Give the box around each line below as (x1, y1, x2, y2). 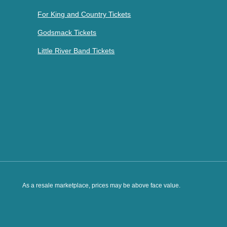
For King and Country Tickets (37, 10, 131, 18)
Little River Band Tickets (37, 47, 115, 55)
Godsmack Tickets (37, 28, 97, 36)
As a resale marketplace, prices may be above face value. (22, 182, 180, 189)
